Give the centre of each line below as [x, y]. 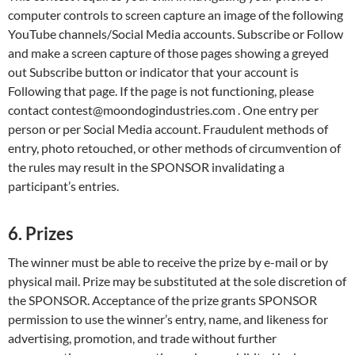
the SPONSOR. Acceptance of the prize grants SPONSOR [162, 300]
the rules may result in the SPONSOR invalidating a [146, 167]
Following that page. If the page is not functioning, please [161, 91]
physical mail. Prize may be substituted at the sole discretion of [177, 281]
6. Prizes [41, 234]
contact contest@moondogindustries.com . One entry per [163, 110]
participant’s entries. [63, 186]
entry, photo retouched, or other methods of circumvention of [174, 148]
